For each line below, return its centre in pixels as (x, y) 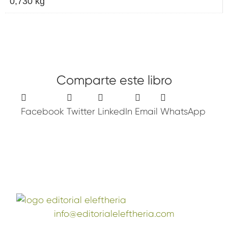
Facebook (43, 111)
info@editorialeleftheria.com (114, 214)
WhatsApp (183, 111)
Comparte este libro (114, 80)
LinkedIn (115, 111)
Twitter (81, 111)
